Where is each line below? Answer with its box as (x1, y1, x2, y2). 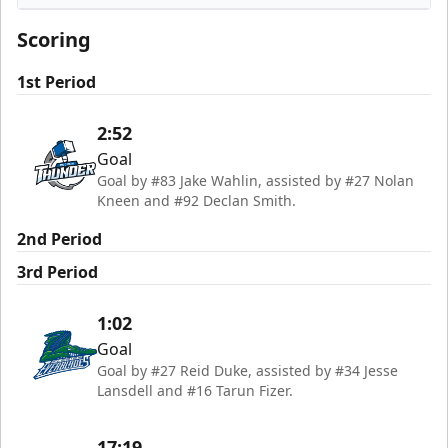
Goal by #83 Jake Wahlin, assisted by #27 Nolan (97, 171, 414, 191)
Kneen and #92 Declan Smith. (97, 191, 296, 211)
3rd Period (17, 261, 98, 284)
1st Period (17, 71, 96, 94)
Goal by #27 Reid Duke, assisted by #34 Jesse (97, 361, 398, 381)
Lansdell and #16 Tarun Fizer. (97, 381, 293, 401)
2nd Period (17, 228, 102, 251)
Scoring (17, 26, 91, 54)
